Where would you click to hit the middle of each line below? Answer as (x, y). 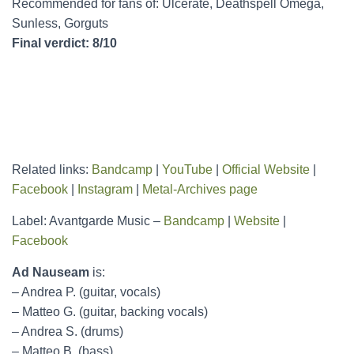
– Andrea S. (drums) (68, 332)
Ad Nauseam (51, 273)
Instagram (105, 190)
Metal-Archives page (200, 190)
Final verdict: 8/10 (64, 43)
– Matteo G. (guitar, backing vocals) (110, 312)
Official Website (266, 170)
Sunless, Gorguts (60, 24)
